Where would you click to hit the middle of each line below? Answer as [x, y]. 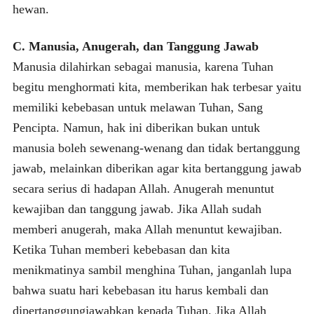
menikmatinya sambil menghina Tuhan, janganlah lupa [152, 269]
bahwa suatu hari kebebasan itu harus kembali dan [140, 290]
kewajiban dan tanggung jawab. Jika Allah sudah [137, 209]
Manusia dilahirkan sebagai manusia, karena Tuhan [143, 66]
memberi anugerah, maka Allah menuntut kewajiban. [147, 229]
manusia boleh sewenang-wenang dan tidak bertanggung [156, 148]
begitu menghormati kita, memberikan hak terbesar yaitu [157, 87]
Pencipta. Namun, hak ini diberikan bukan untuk [136, 127]
